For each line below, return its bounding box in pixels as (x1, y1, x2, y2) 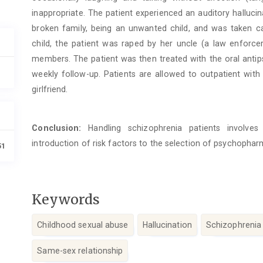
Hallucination (142, 220, 192, 230)
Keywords (32, 191, 100, 208)
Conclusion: (32, 123, 82, 133)
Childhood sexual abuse (37, 220, 129, 230)
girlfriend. (32, 84, 68, 94)
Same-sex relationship (37, 245, 123, 255)
